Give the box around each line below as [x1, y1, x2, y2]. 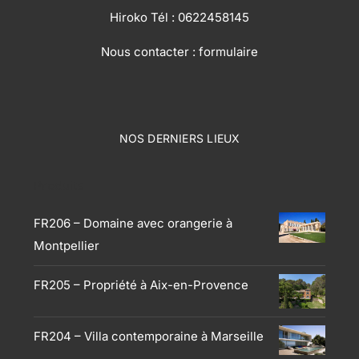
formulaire [199, 43, 258, 59]
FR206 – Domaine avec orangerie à [34, 215, 232, 231]
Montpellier [34, 237, 99, 253]
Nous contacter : [101, 43, 199, 59]
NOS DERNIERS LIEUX [119, 131, 240, 145]
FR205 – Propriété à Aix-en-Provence [34, 276, 248, 292]
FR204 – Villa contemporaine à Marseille [34, 329, 264, 345]
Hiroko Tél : [110, 9, 178, 25]
